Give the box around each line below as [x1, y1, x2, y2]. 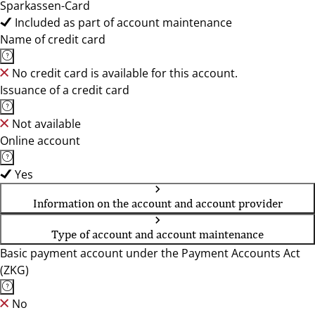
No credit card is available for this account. [12, 65, 238, 81]
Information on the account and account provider [32, 196, 283, 210]
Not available [12, 116, 81, 131]
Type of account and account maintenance [51, 227, 264, 241]
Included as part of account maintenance [15, 15, 232, 30]
